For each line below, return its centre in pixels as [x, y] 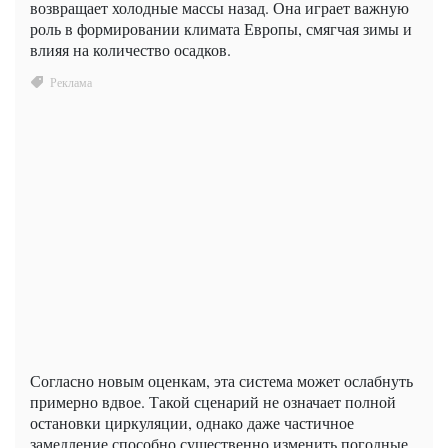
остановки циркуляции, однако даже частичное [192, 422]
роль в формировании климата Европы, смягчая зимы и [221, 28]
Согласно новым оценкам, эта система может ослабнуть [221, 380]
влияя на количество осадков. [130, 49]
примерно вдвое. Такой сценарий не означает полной [213, 401]
